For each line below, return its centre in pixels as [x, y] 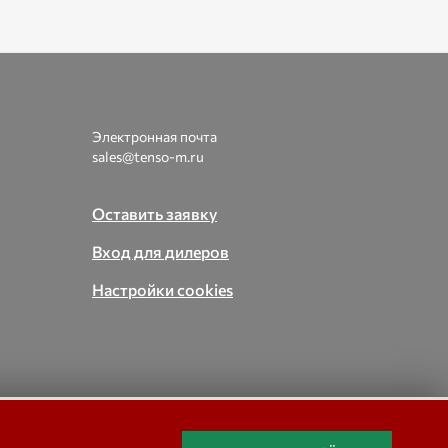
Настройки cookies [162, 289]
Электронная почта [154, 136]
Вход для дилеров [160, 251]
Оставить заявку [154, 213]
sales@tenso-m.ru [148, 156]
